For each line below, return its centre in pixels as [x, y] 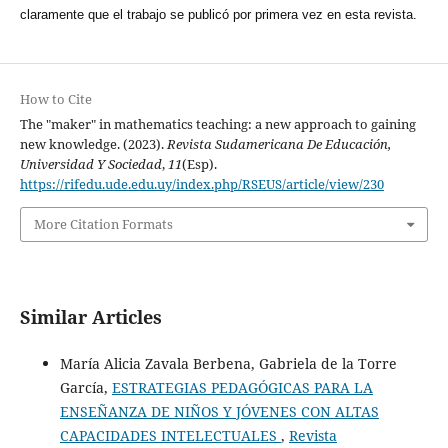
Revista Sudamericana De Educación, [278, 144]
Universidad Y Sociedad [90, 164]
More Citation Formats [103, 224]
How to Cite [55, 99]
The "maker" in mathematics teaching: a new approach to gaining [217, 124]
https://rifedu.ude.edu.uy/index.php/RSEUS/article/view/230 [201, 184]
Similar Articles [90, 316]
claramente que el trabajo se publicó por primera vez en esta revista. [218, 15]
